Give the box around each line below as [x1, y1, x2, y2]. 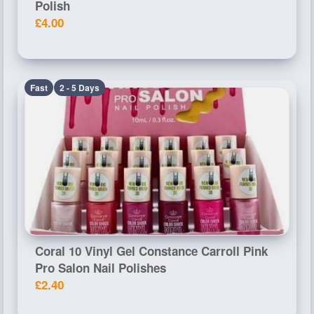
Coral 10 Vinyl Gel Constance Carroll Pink [35, 242, 268, 259]
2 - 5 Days [60, 81, 100, 94]
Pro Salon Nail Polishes [35, 259, 166, 276]
